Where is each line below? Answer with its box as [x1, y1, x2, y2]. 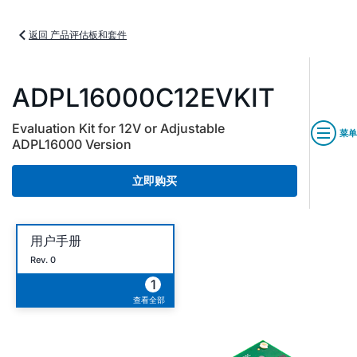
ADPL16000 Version [12, 136, 131, 152]
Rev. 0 [30, 253, 56, 265]
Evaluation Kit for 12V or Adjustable [12, 120, 225, 136]
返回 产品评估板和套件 [29, 29, 127, 41]
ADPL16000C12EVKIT [12, 82, 275, 113]
